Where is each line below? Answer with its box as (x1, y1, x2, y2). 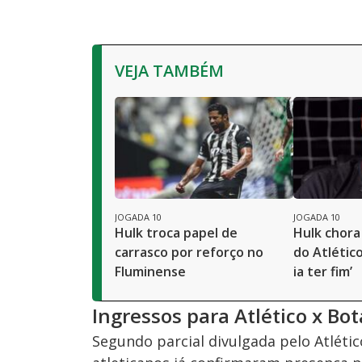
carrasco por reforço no (115, 243, 263, 262)
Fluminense (115, 263, 186, 281)
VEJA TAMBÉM (115, 60, 224, 82)
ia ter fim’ (293, 263, 352, 281)
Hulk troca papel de (115, 224, 238, 242)
